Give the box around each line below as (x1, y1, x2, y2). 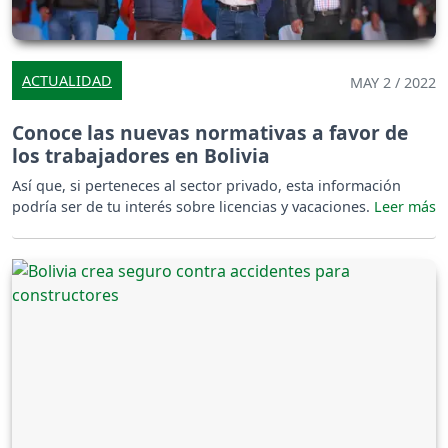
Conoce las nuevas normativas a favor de (12, 118, 408, 146)
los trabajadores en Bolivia (12, 141, 270, 169)
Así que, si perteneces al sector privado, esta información (12, 175, 401, 195)
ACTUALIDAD (22, 70, 112, 90)
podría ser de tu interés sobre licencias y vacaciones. (12, 196, 374, 216)
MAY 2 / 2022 (350, 72, 436, 92)
